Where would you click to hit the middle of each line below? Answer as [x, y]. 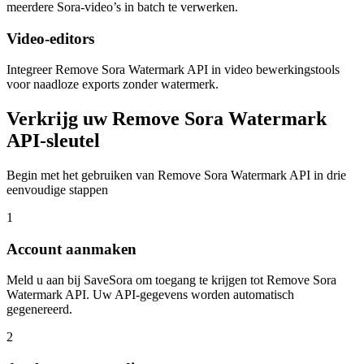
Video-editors [50, 38]
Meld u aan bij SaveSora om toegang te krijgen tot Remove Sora [171, 280]
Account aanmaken [71, 249]
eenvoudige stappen [57, 190]
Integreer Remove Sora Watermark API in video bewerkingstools [173, 70]
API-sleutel [53, 141]
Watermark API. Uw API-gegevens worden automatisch [150, 295]
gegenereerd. [39, 310]
